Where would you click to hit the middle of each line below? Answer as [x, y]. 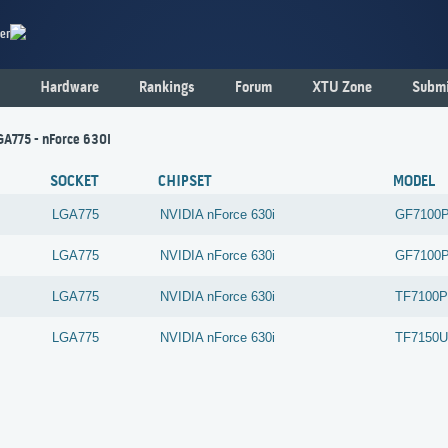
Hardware [69, 88]
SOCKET [75, 182]
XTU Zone [342, 88]
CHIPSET [185, 182]
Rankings [167, 88]
